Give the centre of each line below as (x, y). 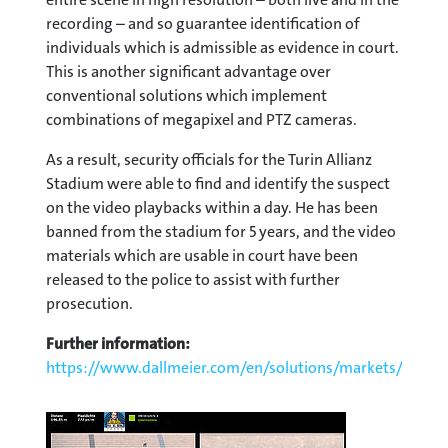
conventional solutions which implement (186, 95)
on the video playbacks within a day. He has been (212, 207)
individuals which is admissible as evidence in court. (222, 47)
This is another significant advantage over (188, 71)
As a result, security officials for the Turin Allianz (209, 159)
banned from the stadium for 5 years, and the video (221, 231)
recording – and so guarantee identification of (203, 23)
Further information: (118, 343)
